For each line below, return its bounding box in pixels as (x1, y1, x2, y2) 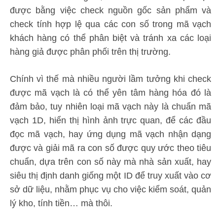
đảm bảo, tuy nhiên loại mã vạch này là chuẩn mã (10, 102, 211, 112)
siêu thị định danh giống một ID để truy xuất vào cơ (10, 171, 211, 181)
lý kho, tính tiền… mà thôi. (10, 198, 112, 209)
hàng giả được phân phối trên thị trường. (10, 47, 171, 57)
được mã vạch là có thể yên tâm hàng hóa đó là (10, 88, 211, 98)
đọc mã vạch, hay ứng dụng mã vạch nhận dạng (10, 129, 211, 140)
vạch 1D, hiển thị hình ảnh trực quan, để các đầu (10, 115, 211, 126)
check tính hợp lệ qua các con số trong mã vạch (10, 19, 211, 30)
